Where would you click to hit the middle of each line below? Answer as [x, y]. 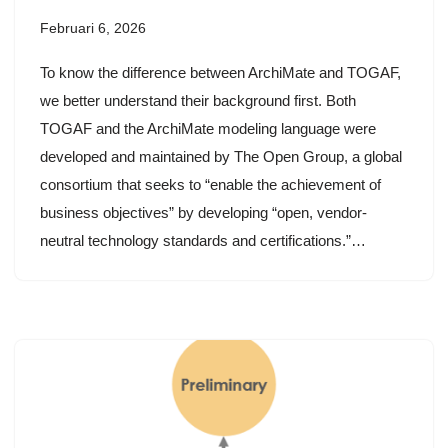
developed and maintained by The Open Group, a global [221, 157]
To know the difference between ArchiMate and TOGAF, [220, 73]
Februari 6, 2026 [93, 29]
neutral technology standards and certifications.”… [203, 241]
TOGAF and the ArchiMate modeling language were [208, 129]
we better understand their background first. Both [198, 101]
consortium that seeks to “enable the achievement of [210, 185]
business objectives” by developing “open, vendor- [203, 213]
